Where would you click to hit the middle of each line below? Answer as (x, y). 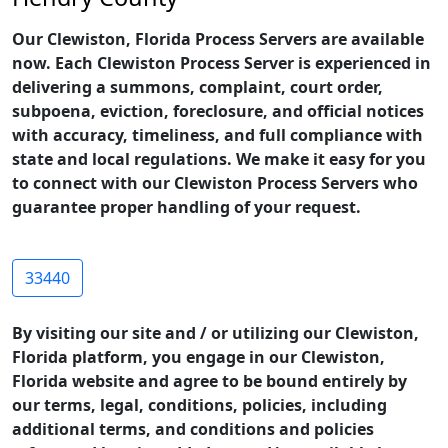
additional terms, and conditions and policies (193, 429)
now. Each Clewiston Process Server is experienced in (221, 63)
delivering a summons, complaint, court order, (197, 87)
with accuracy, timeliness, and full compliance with (217, 135)
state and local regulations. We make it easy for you (219, 159)
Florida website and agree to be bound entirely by (209, 381)
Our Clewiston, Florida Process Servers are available (218, 39)
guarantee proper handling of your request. (186, 207)
